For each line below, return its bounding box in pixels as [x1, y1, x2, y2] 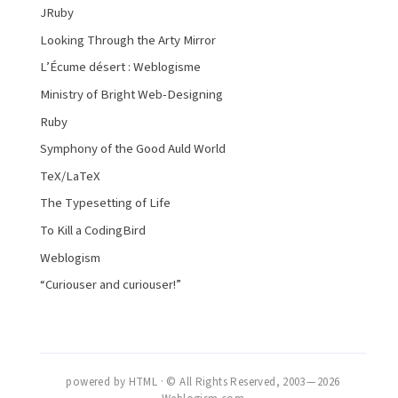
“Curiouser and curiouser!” [40, 275, 181, 295]
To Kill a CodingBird [40, 220, 146, 240]
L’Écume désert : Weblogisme [40, 58, 201, 77]
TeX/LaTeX [40, 166, 100, 186]
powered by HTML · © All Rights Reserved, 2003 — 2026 [66, 374, 340, 391]
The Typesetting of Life [40, 194, 171, 213]
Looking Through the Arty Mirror [40, 30, 216, 50]
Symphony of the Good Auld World [40, 139, 226, 159]
